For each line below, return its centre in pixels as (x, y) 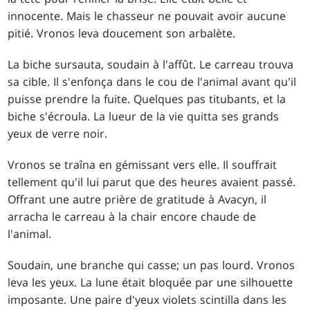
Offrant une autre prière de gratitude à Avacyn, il (137, 199)
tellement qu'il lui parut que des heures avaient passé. (152, 182)
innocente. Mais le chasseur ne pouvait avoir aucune (147, 16)
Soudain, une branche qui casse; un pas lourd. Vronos (152, 265)
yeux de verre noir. (58, 133)
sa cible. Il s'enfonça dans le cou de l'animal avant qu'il (152, 81)
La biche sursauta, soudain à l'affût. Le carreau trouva (151, 64)
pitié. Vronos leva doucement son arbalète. (122, 33)
